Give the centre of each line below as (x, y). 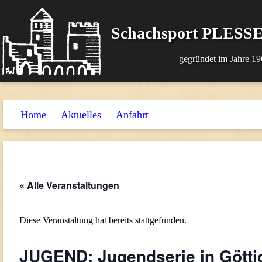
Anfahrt (132, 115)
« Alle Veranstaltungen (69, 185)
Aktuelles (81, 115)
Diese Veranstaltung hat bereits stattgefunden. (103, 220)
